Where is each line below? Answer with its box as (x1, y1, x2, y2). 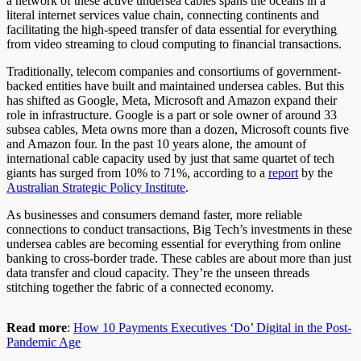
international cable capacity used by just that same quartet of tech (6, 151, 334, 165)
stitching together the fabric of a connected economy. (6, 280, 274, 294)
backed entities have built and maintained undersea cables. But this (6, 78, 344, 93)
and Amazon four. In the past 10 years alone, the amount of (6, 136, 306, 151)
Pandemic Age (6, 334, 81, 349)
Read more (6, 320, 67, 334)
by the (298, 165, 333, 180)
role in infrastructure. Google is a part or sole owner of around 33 (6, 107, 337, 122)
